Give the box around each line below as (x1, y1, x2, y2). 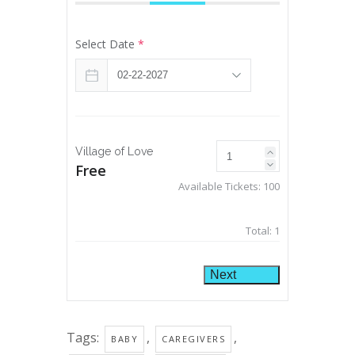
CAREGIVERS (162, 333, 225, 345)
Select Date (75, 36, 138, 52)
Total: (246, 223, 274, 239)
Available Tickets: (178, 179, 263, 194)
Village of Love (75, 145, 153, 158)
